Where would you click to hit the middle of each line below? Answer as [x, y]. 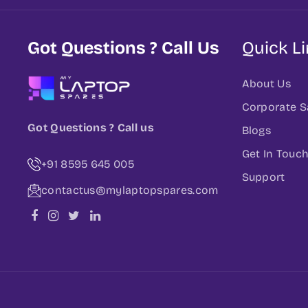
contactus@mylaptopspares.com [130, 190]
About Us [266, 83]
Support [263, 177]
